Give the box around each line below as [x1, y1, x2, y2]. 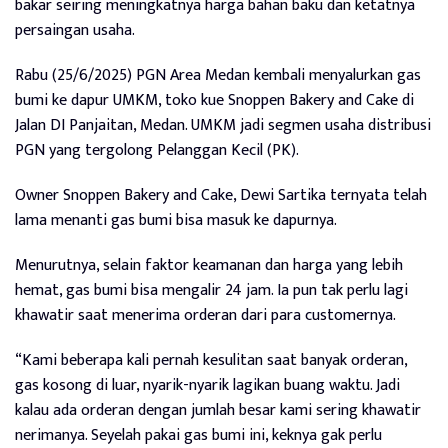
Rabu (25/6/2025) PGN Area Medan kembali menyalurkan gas [15, 61, 421, 89]
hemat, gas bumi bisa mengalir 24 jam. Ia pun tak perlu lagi [15, 276, 408, 304]
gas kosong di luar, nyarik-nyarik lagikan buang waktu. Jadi [15, 371, 400, 399]
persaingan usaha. [15, 16, 135, 44]
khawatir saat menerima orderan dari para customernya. [15, 301, 396, 329]
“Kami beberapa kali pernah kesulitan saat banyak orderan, [15, 346, 407, 374]
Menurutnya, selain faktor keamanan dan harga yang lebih [15, 251, 403, 279]
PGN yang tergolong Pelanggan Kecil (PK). [15, 136, 299, 164]
